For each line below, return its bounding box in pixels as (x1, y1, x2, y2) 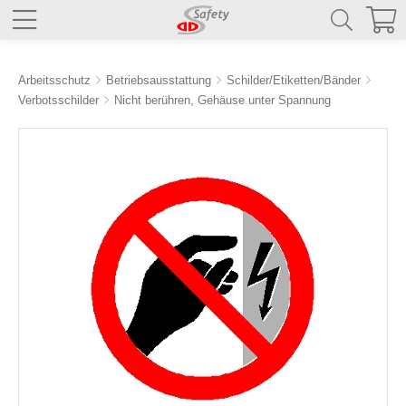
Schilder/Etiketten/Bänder (227, 73, 361, 87)
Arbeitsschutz (18, 73, 91, 87)
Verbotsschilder (18, 93, 99, 107)
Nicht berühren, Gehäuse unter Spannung (114, 93, 331, 107)
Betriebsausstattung (106, 73, 211, 87)
